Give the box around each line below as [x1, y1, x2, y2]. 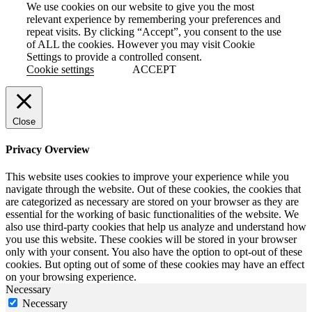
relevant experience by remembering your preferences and [26, 13, 281, 25]
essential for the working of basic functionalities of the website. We [6, 208, 299, 221]
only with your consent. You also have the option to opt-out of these [6, 246, 302, 258]
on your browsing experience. [6, 271, 136, 283]
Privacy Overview [6, 143, 90, 155]
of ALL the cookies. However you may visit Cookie [26, 38, 255, 50]
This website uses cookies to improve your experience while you [6, 171, 289, 183]
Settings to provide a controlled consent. [26, 50, 202, 63]
